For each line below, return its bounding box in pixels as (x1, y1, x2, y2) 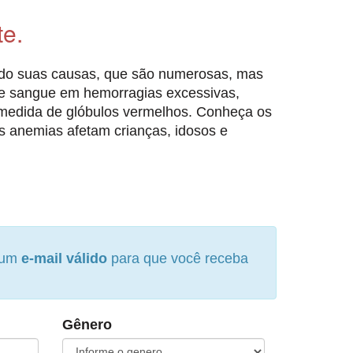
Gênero (61, 317, 112, 333)
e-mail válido (21, 251, 107, 267)
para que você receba (107, 251, 248, 267)
